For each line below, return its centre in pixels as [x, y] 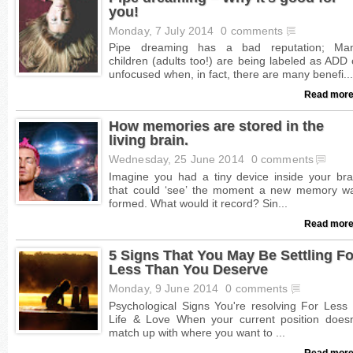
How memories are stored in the [216, 126]
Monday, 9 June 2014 [165, 288]
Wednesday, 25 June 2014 [178, 160]
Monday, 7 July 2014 [163, 31]
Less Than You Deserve [188, 269]
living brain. [149, 140]
